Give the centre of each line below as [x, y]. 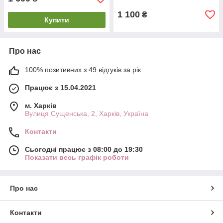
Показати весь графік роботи [77, 157]
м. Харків [41, 106]
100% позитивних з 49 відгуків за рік [83, 70]
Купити [57, 20]
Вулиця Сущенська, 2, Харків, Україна [87, 113]
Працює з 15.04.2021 [60, 88]
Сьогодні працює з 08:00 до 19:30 [84, 149]
